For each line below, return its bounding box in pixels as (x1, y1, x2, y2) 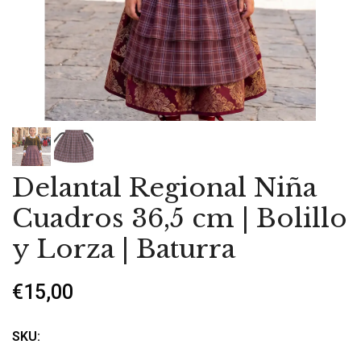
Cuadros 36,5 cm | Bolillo (12, 202, 347, 235)
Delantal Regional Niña (12, 172, 317, 205)
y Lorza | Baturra (12, 233, 235, 266)
